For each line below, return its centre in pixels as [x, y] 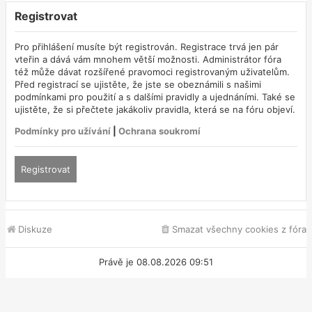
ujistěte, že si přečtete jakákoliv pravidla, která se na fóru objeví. [155, 109]
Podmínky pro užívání [63, 131]
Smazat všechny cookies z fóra [239, 229]
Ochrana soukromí [159, 131]
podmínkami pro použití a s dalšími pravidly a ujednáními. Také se [155, 97]
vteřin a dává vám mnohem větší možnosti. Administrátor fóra [148, 59]
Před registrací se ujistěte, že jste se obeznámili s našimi [138, 84]
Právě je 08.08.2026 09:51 [156, 262]
